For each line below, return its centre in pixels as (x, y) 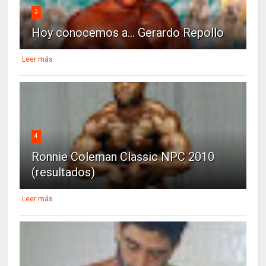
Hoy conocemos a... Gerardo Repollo (128, 33)
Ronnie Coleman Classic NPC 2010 (123, 157)
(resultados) (64, 172)
